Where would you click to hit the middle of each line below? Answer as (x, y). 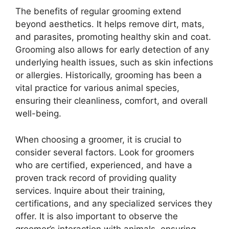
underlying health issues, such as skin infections (114, 63)
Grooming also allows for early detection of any (112, 50)
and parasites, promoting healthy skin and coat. (113, 37)
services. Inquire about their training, (90, 190)
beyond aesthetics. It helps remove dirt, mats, (110, 24)
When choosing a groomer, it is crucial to (98, 139)
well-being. (38, 114)
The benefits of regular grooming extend (98, 12)
